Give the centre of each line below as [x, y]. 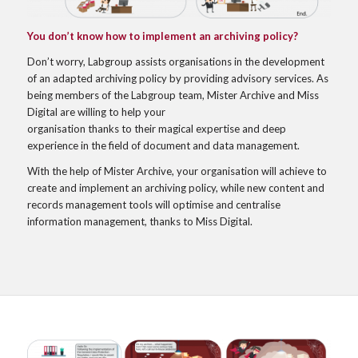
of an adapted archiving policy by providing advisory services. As [177, 78]
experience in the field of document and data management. [163, 145]
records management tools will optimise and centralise [153, 204]
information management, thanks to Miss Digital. [139, 221]
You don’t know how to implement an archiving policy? [162, 36]
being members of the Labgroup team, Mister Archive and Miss [173, 95]
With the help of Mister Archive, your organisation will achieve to [177, 171]
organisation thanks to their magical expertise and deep [156, 128]
